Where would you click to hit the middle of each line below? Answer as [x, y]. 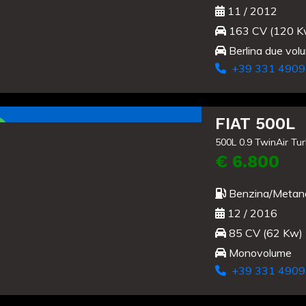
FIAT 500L [255, 124]
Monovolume [259, 253]
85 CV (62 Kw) [264, 233]
